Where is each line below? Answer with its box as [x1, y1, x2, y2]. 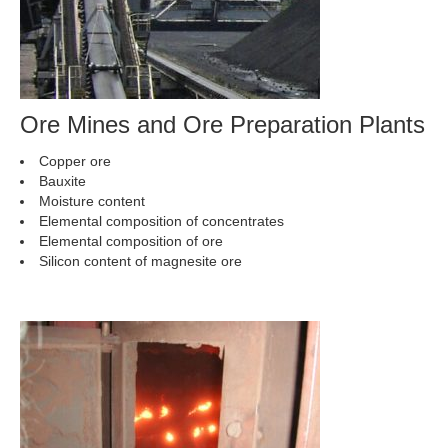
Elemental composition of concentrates [39, 213, 284, 229]
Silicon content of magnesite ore [39, 253, 242, 269]
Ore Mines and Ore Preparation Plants [20, 111, 425, 138]
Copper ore [39, 153, 111, 169]
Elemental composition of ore [39, 233, 223, 249]
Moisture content [39, 193, 145, 209]
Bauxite [39, 173, 86, 189]
